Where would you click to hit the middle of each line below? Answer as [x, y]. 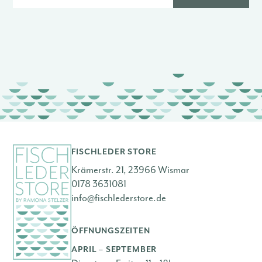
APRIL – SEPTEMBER [114, 250]
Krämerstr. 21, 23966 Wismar [131, 170]
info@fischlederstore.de [119, 198]
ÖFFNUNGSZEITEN [111, 231]
